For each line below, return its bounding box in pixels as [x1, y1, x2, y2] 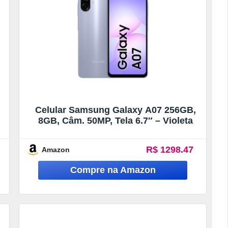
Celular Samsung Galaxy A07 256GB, [35, 104, 196, 115]
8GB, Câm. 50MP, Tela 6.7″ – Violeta [38, 115, 193, 126]
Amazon [42, 145, 70, 154]
